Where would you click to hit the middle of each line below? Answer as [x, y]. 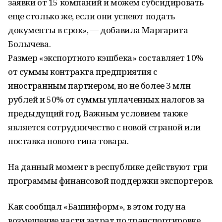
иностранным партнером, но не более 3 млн [99, 85]
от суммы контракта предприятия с [83, 72]
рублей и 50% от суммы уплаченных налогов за [106, 99]
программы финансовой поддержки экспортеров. [111, 181]
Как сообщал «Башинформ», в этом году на [97, 206]
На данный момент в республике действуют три [108, 167]
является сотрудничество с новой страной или [104, 127]
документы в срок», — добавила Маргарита [98, 30]
